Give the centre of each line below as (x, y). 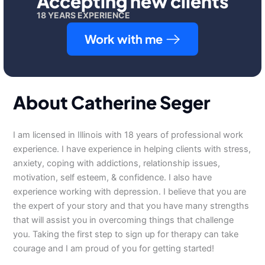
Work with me (124, 39)
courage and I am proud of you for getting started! (114, 248)
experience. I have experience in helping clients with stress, (132, 149)
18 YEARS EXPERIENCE (83, 15)
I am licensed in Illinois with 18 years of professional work (128, 135)
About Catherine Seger (112, 102)
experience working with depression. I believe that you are (130, 192)
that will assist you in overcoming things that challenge (124, 220)
